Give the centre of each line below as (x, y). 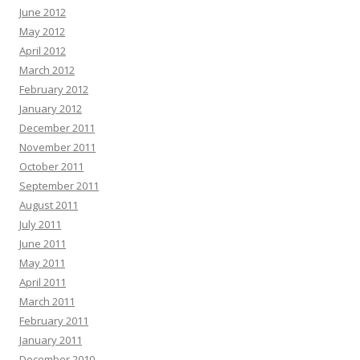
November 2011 (57, 147)
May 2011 (42, 263)
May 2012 (42, 31)
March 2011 (47, 301)
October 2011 (51, 166)
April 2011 (43, 282)
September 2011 (59, 186)
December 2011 (57, 128)
